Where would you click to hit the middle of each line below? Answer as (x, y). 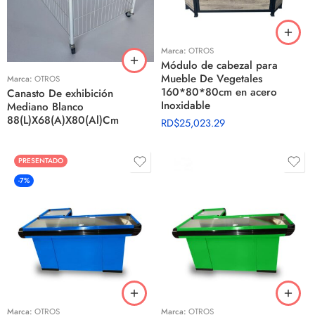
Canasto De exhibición (60, 94)
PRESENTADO (41, 161)
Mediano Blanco (45, 107)
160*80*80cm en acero (219, 92)
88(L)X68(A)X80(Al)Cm (63, 120)
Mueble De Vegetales (212, 79)
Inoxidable (186, 105)
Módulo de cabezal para (219, 65)
